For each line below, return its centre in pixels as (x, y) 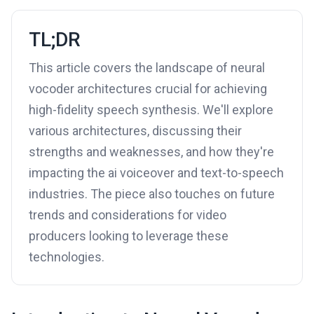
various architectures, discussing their (135, 131)
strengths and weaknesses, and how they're (151, 152)
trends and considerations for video (128, 215)
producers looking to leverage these (129, 236)
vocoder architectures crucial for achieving (148, 89)
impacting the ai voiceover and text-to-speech (156, 173)
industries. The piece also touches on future (152, 194)
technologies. (67, 257)
